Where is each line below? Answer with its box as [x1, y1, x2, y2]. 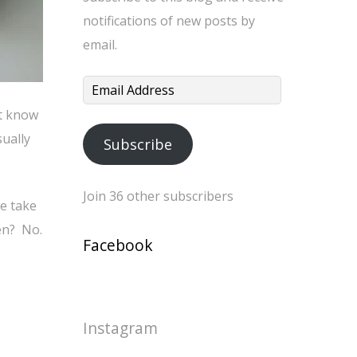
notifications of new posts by [83, 12, 255, 29]
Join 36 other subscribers [83, 187, 233, 205]
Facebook [83, 234, 153, 256]
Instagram [83, 317, 158, 339]
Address [82, 102, 130, 120]
